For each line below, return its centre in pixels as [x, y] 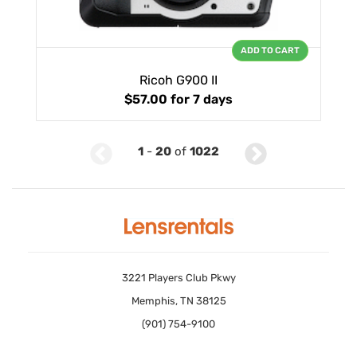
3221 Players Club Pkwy [178, 277]
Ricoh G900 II [178, 80]
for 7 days [202, 100]
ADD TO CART [270, 51]
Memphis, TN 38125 [178, 300]
